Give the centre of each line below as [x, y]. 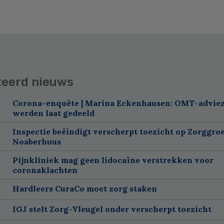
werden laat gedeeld [53, 113]
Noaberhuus [36, 141]
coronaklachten [45, 170]
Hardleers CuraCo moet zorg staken [84, 188]
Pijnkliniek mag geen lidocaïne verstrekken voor [113, 160]
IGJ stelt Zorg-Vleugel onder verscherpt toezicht [112, 209]
